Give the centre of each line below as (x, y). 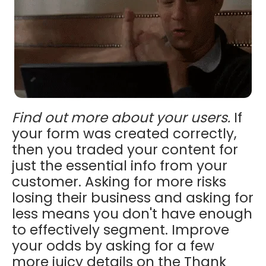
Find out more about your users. (121, 118)
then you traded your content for (125, 150)
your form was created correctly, (124, 134)
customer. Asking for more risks (119, 182)
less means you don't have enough (132, 214)
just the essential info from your (120, 166)
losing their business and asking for (133, 198)
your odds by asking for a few (113, 246)
